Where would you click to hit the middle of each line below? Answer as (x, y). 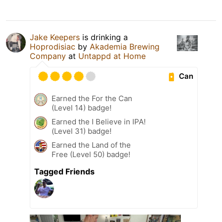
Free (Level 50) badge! (91, 154)
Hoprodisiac (53, 46)
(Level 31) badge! (82, 131)
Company (48, 56)
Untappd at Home (112, 56)
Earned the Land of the (91, 145)
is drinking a (104, 37)
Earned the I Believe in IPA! (99, 121)
